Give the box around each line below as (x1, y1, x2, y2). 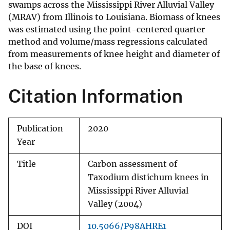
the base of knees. (8, 61, 81, 72)
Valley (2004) (88, 199, 142, 209)
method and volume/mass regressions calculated (8, 36, 207, 47)
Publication (17, 124, 63, 134)
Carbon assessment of (88, 159, 177, 169)
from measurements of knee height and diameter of (8, 49, 220, 60)
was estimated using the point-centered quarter (8, 24, 205, 35)
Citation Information (8, 85, 183, 107)
